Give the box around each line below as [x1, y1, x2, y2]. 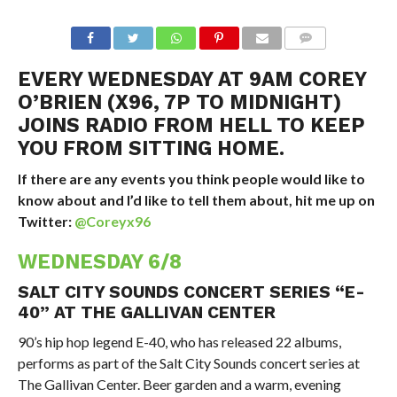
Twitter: [17, 213, 74, 230]
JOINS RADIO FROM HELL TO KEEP [17, 113, 365, 137]
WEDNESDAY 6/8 [17, 250, 182, 274]
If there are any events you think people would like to [17, 170, 365, 188]
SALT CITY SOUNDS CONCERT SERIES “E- [17, 282, 365, 303]
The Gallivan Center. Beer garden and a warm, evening [17, 376, 341, 393]
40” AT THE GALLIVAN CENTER [17, 302, 276, 323]
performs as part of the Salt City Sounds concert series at [17, 354, 360, 372]
